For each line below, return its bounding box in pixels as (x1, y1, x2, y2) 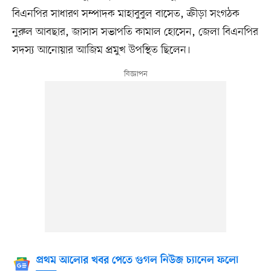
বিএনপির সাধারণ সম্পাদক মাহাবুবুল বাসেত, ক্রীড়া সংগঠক (11, 7, 240, 22)
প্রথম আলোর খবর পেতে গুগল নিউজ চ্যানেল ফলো (36, 255, 238, 267)
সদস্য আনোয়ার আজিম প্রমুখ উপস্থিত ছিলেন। (11, 43, 191, 58)
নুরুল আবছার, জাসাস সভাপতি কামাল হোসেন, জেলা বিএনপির (11, 25, 258, 40)
